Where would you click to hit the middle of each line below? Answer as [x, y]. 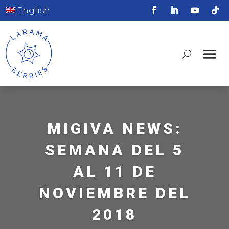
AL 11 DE [114, 172]
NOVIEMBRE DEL [114, 193]
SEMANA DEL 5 [114, 150]
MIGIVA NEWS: [114, 129]
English [33, 10]
